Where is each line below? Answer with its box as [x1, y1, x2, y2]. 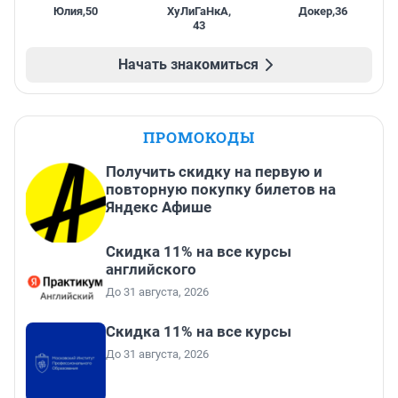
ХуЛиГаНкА [166, 4, 228, 19]
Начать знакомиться [118, 56, 259, 74]
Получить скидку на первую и [106, 163, 322, 181]
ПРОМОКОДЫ [143, 127, 255, 148]
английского [106, 260, 196, 279]
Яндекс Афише [106, 198, 211, 217]
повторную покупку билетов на [106, 180, 336, 199]
